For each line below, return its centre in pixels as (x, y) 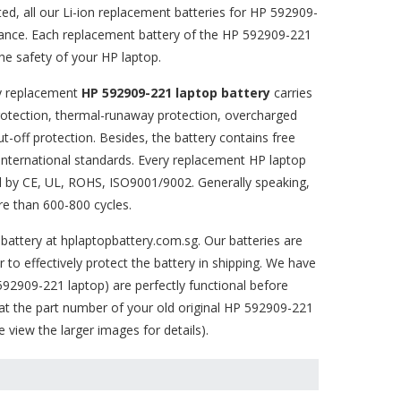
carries (291, 93)
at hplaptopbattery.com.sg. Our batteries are (172, 240)
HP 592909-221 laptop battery (175, 93)
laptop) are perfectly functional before (176, 285)
